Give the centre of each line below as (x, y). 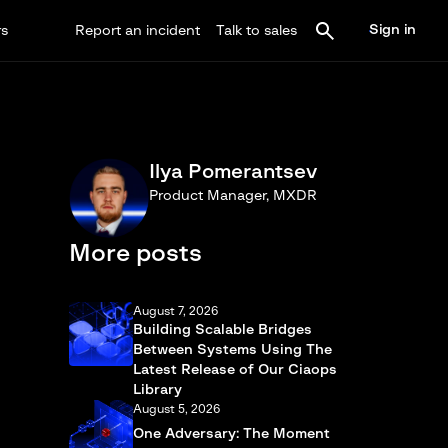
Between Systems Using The (232, 350)
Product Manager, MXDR (232, 196)
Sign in (392, 30)
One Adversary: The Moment (231, 434)
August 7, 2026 (175, 311)
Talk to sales (256, 31)
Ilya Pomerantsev (232, 172)
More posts (135, 254)
